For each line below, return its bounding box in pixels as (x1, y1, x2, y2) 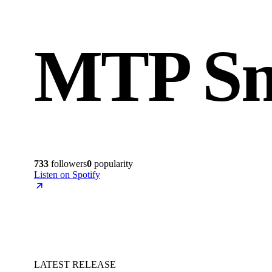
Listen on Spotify (34, 169, 100, 180)
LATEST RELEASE (34, 259, 116, 270)
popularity (92, 158, 133, 169)
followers (49, 158, 87, 169)
